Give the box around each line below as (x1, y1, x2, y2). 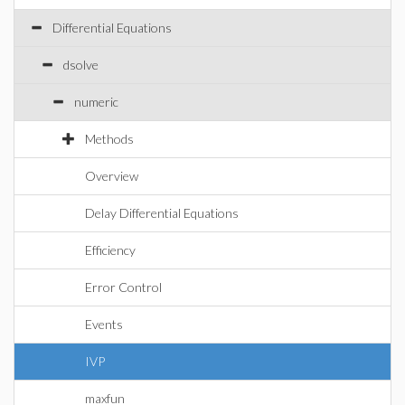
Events (85, 316, 123, 332)
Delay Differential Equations (85, 205, 239, 221)
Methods (85, 131, 134, 146)
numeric (74, 94, 118, 109)
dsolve (63, 57, 99, 72)
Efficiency (85, 242, 136, 258)
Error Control (85, 279, 162, 295)
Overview (85, 168, 138, 184)
